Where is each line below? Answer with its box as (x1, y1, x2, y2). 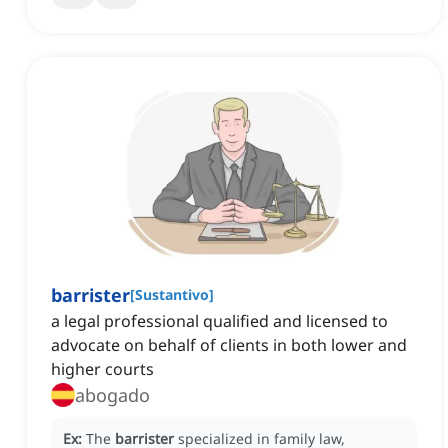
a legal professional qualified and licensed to (51, 310, 388, 333)
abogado (75, 383, 150, 408)
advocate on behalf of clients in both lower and (51, 334, 407, 357)
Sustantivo (135, 285, 209, 305)
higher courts (51, 358, 154, 381)
